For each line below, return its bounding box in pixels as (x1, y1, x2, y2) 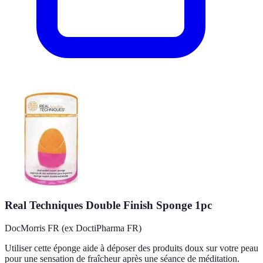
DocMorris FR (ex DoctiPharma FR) (5, 222, 141, 233)
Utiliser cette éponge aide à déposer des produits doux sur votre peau (5, 242, 258, 253)
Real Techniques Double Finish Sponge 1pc (5, 199, 212, 212)
